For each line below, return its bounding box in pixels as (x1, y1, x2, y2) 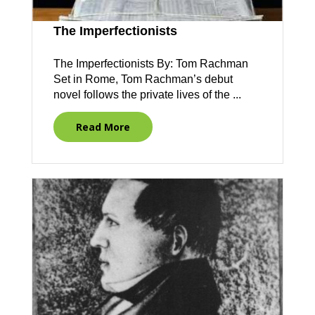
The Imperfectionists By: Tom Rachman (53, 58, 248, 70)
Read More (75, 120, 130, 134)
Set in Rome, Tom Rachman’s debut (53, 73, 233, 86)
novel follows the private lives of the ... (53, 89, 241, 101)
